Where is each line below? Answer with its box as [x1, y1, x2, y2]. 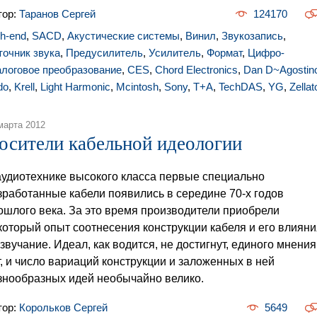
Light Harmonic [40, 81, 110, 93]
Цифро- [248, 47, 284, 59]
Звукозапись [221, 30, 283, 42]
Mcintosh [116, 81, 158, 93]
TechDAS [219, 81, 263, 93]
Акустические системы [67, 30, 180, 42]
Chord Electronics [155, 64, 238, 76]
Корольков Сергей [19, 301, 108, 313]
